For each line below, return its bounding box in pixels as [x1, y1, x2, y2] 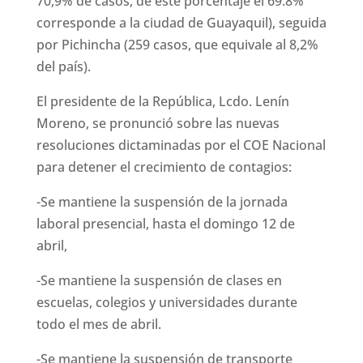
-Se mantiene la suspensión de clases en [36, 271, 282, 290]
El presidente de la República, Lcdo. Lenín [36, 92, 289, 111]
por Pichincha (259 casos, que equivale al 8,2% [36, 36, 318, 54]
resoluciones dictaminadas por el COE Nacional [36, 136, 326, 155]
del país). [36, 58, 91, 76]
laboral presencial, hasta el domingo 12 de [36, 215, 295, 233]
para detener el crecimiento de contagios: [36, 158, 295, 177]
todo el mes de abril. [36, 315, 161, 334]
